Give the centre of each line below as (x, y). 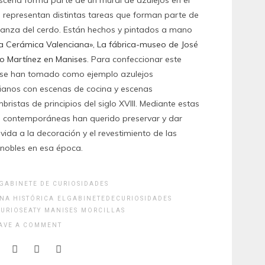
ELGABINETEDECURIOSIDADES (114, 198)
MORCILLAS (103, 210)
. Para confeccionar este (134, 59)
